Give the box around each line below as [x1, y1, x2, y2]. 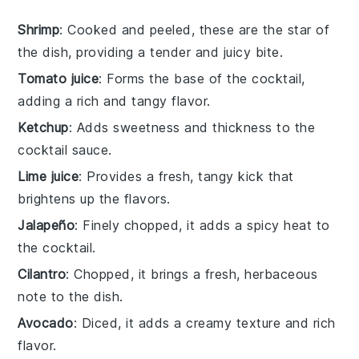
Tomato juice [18, 70, 99, 87]
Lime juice [18, 167, 79, 184]
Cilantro [18, 265, 67, 282]
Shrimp [18, 21, 60, 38]
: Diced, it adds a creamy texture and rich [73, 314, 336, 331]
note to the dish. [18, 288, 123, 305]
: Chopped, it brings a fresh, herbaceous [66, 265, 318, 282]
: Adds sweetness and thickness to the [68, 119, 316, 135]
